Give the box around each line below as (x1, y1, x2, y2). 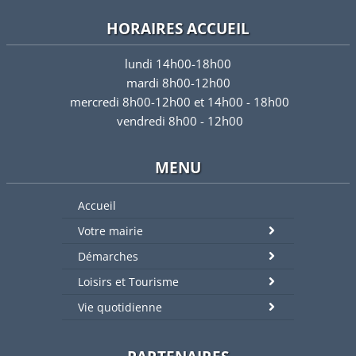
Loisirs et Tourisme (78, 273, 179, 289)
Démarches (78, 248, 138, 264)
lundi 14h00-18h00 (125, 56, 231, 72)
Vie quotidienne (78, 299, 162, 315)
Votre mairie (78, 222, 143, 238)
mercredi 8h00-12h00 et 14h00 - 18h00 (67, 94, 289, 110)
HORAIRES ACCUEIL (106, 17, 250, 40)
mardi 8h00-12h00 (126, 75, 230, 91)
